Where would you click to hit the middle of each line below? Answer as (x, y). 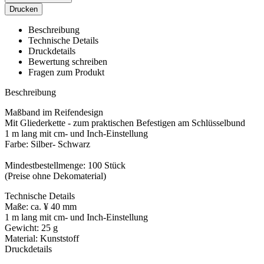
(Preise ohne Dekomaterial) (55, 176)
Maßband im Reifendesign (54, 112)
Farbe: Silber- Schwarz (47, 144)
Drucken (24, 9)
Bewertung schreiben (68, 61)
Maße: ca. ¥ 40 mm (41, 206)
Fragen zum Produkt (66, 72)
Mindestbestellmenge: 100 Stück (65, 165)
